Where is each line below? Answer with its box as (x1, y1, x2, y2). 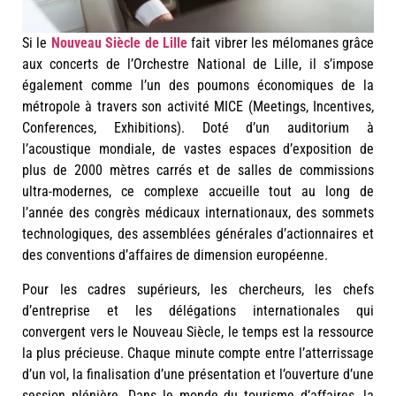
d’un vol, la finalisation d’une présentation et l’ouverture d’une (22, 365, 374, 383)
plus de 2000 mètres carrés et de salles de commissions (22, 162, 374, 179)
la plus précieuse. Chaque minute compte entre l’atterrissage (22, 344, 374, 362)
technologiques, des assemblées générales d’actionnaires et (22, 225, 374, 243)
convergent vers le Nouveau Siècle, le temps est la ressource (22, 323, 374, 340)
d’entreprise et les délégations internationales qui (22, 301, 374, 319)
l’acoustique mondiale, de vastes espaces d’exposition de (22, 141, 374, 158)
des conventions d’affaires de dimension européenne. (22, 247, 328, 264)
